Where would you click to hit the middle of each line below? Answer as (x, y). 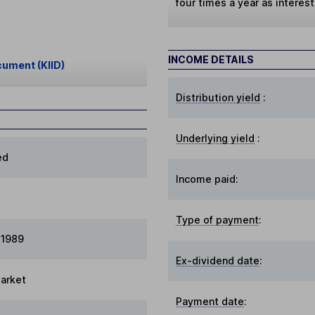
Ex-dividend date (218, 261)
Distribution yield (218, 98)
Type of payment (218, 220)
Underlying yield (216, 139)
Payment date (210, 302)
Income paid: (207, 179)
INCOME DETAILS (211, 60)
